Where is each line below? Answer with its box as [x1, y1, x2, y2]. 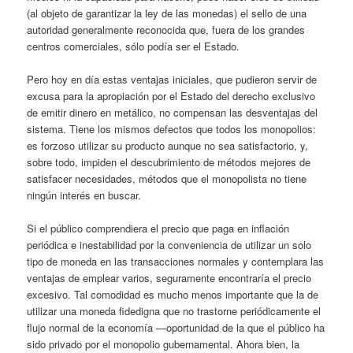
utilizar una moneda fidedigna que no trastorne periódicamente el [27, 303, 321, 319]
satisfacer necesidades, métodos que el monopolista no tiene [27, 171, 307, 187]
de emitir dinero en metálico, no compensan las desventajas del [27, 105, 318, 121]
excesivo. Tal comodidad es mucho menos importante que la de [27, 287, 319, 303]
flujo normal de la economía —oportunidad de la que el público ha [27, 320, 325, 336]
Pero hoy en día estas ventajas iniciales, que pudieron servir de [27, 72, 318, 87]
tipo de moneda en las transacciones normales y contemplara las [27, 254, 325, 269]
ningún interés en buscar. [27, 188, 142, 203]
